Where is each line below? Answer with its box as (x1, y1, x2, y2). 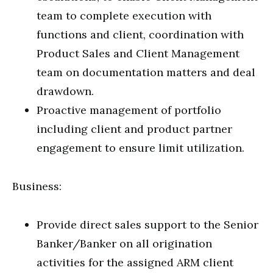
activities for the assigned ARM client (37, 255, 233, 269)
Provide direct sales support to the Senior (37, 218, 258, 232)
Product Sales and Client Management (37, 46, 239, 60)
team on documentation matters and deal (37, 65, 255, 79)
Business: (12, 179, 62, 193)
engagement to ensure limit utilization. (37, 141, 244, 155)
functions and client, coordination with (37, 27, 244, 41)
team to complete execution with (37, 9, 211, 23)
